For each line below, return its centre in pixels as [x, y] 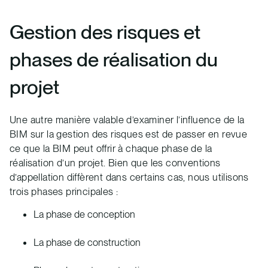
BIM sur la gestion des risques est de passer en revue [129, 134]
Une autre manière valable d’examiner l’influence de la [127, 119]
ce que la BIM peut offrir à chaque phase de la [111, 148]
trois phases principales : [64, 191]
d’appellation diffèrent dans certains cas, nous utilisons [129, 177]
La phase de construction [87, 242]
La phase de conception [84, 214]
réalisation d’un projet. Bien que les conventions [115, 162]
